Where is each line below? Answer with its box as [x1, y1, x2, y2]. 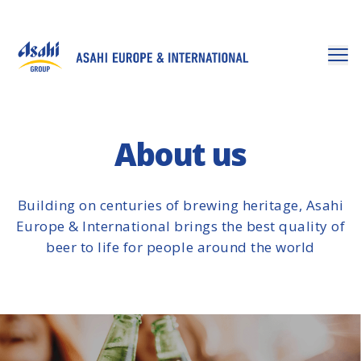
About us [114, 133, 247, 175]
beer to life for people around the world [46, 238, 315, 256]
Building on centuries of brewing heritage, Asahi [17, 196, 344, 214]
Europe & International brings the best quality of [15, 217, 346, 235]
